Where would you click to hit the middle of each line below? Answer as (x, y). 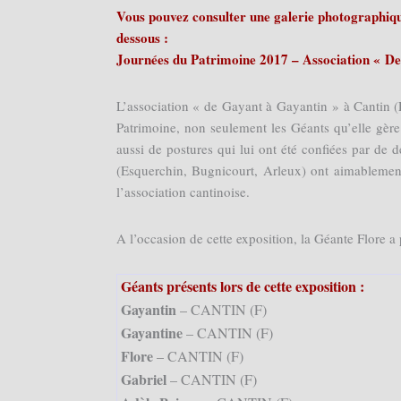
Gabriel (143, 380)
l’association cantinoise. (183, 191)
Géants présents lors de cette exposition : (242, 286)
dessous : (142, 37)
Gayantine (151, 333)
